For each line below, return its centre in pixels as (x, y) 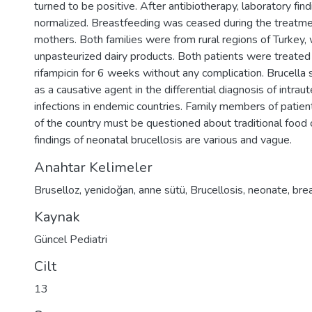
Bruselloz (57, 190)
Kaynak (57, 217)
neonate (268, 190)
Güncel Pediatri (71, 240)
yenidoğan (109, 190)
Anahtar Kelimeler (93, 167)
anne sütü (162, 190)
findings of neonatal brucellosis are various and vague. (163, 140)
